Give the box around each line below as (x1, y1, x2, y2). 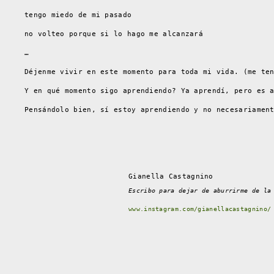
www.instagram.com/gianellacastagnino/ (128, 205, 272, 212)
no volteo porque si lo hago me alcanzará (24, 29, 203, 38)
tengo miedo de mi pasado (24, 10, 132, 19)
